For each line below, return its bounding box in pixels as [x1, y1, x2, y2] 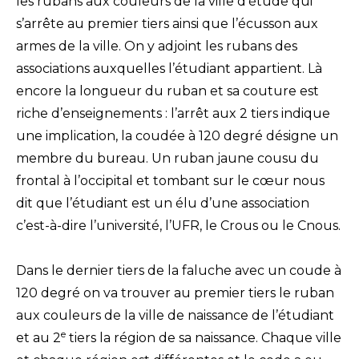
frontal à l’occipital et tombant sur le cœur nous [16, 173, 325, 189]
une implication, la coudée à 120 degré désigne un [16, 128, 338, 144]
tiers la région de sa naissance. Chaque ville [66, 330, 341, 346]
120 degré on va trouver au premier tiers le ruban [16, 285, 334, 301]
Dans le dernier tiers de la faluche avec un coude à [16, 263, 341, 279]
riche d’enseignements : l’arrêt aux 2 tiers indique [16, 106, 330, 122]
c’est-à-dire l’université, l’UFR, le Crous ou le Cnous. [16, 218, 341, 234]
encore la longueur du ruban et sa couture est [16, 83, 319, 99]
